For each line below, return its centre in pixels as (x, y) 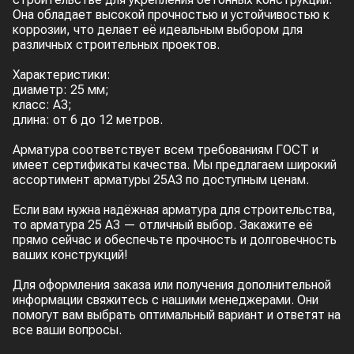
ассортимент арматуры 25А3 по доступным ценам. (161, 180)
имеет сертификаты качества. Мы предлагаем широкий (175, 165)
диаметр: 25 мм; (61, 90)
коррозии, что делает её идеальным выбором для (158, 30)
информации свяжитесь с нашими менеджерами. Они (166, 300)
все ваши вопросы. (67, 330)
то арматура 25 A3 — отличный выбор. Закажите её (163, 225)
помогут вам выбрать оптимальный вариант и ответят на (177, 315)
